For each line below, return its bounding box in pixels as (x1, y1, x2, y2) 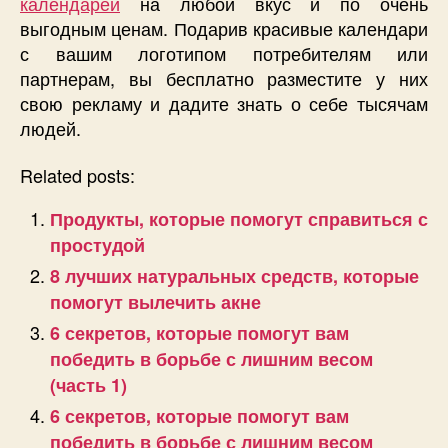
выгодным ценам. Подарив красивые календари (20, 14, 428, 41)
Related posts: (20, 162, 135, 189)
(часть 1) (50, 372, 127, 399)
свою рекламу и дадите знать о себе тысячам (20, 89, 428, 116)
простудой (50, 232, 145, 259)
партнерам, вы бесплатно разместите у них (20, 64, 428, 91)
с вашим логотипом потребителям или (20, 39, 428, 66)
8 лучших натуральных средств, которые (50, 263, 419, 290)
